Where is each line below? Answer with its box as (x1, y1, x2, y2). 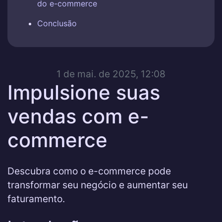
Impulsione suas (7, 80, 160, 105)
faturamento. (7, 193, 65, 205)
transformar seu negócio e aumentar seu (7, 179, 188, 191)
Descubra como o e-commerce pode (7, 165, 171, 177)
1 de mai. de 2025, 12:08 (56, 68, 166, 80)
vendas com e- (7, 104, 149, 128)
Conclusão (37, 18, 77, 28)
